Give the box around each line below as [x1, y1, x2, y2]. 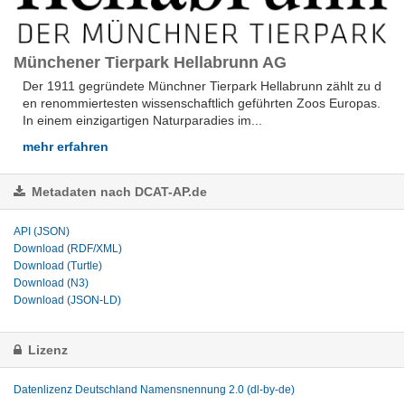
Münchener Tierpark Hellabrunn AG [14, 52, 287, 71]
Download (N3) [14, 276, 89, 289]
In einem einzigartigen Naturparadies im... [23, 112, 262, 127]
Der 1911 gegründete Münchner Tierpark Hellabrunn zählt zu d [23, 78, 381, 93]
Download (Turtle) [14, 259, 102, 272]
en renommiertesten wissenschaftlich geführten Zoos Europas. [23, 95, 381, 110]
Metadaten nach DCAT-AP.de [28, 184, 207, 199]
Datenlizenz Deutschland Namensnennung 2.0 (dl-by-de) [14, 382, 295, 396]
